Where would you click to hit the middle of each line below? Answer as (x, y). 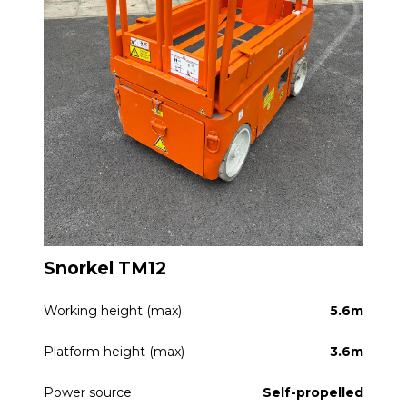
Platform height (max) (114, 352)
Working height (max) (113, 311)
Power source (88, 393)
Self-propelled (313, 393)
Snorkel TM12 (105, 268)
